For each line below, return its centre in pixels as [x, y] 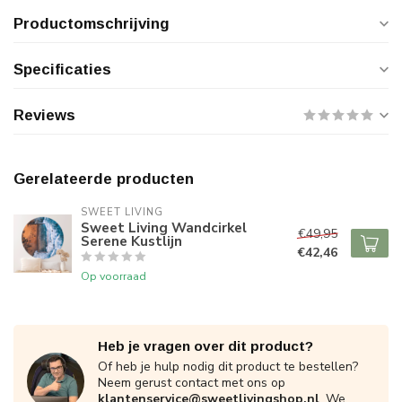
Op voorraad [114, 276]
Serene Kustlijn [131, 241]
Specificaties [62, 70]
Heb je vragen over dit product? [205, 346]
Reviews [44, 115]
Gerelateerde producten [104, 179]
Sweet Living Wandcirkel [164, 227]
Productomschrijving [92, 24]
